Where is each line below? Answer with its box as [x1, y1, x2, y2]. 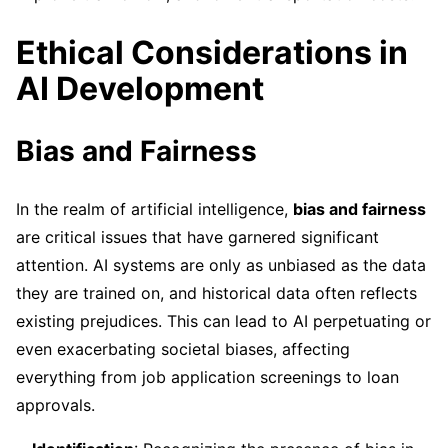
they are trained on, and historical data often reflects [16, 282, 417, 303]
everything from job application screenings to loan [16, 366, 399, 387]
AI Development [16, 68, 264, 108]
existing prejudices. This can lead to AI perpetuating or [16, 310, 431, 331]
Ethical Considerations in [16, 32, 408, 72]
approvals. [16, 394, 95, 415]
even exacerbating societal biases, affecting [16, 338, 350, 359]
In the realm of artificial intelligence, [16, 198, 293, 219]
